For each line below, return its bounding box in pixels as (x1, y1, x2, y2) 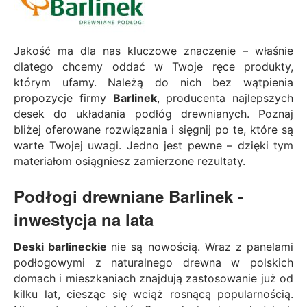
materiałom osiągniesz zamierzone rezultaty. (14, 153, 245, 168)
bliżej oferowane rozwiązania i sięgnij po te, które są (14, 122, 293, 136)
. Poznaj (246, 106, 294, 121)
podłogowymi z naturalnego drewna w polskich (14, 255, 293, 269)
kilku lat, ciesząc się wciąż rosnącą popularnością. (14, 286, 293, 301)
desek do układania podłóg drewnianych (14, 106, 247, 121)
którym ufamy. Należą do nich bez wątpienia (14, 75, 293, 89)
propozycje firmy (14, 90, 113, 105)
